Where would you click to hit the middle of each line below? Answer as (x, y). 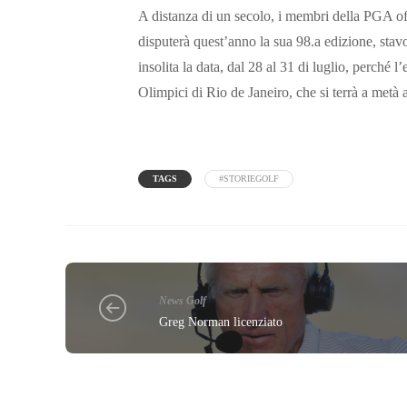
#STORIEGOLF (249, 179)
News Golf (183, 300)
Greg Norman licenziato (221, 322)
